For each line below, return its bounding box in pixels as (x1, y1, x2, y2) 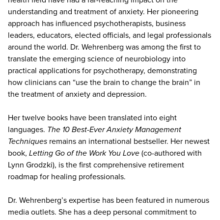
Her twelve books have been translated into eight (8, 111, 177, 123)
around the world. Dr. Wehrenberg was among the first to (8, 41, 201, 53)
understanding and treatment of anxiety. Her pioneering (8, 5, 198, 17)
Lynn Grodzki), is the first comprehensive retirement (8, 159, 184, 170)
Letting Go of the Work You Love (29, 147, 139, 159)
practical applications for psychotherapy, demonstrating (8, 64, 197, 76)
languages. (8, 123, 47, 135)
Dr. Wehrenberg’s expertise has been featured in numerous (8, 194, 209, 206)
